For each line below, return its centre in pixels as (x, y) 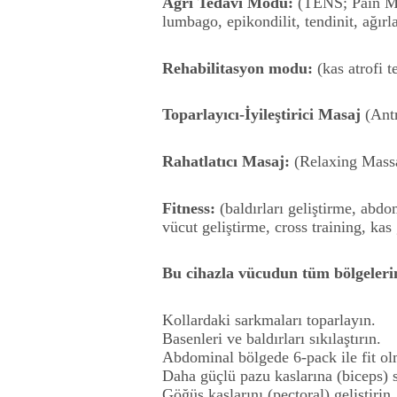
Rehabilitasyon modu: (237, 68)
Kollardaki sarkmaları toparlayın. (269, 319)
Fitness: (189, 208)
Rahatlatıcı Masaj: (226, 161)
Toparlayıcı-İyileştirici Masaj (261, 115)
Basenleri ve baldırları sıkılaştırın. (272, 338)
